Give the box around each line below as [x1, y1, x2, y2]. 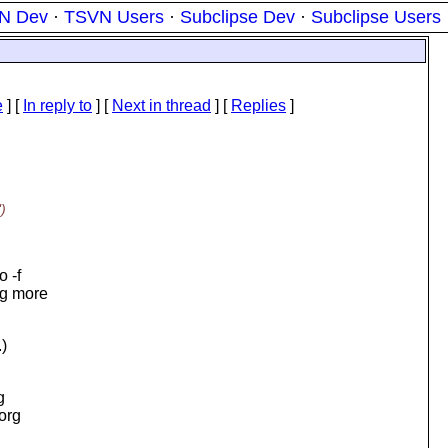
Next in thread [112, 97, 211, 114]
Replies [231, 97, 286, 114]
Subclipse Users [311, 7, 441, 27]
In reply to [23, 97, 92, 114]
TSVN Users [64, 7, 164, 27]
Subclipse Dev [180, 7, 295, 27]
